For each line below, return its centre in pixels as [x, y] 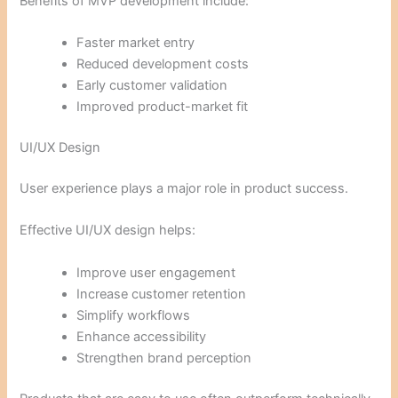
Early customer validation [152, 86]
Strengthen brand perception [164, 358]
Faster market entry [136, 43]
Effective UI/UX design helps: [108, 231]
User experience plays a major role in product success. [184, 189]
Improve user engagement [156, 272]
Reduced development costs [163, 64]
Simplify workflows [134, 315]
